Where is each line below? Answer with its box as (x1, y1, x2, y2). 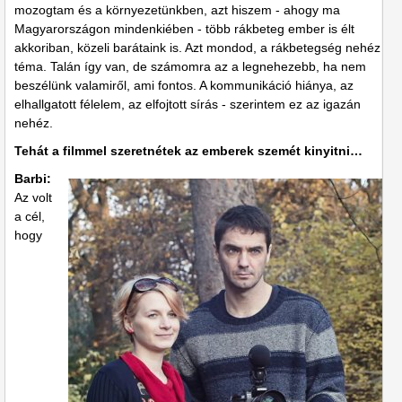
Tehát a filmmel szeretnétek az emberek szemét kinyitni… (14, 144, 363, 159)
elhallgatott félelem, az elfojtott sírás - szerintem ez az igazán (14, 97, 361, 112)
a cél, (14, 209, 45, 224)
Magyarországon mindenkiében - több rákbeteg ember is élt (14, 22, 354, 37)
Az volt (14, 190, 52, 205)
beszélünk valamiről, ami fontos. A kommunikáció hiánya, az (14, 78, 354, 93)
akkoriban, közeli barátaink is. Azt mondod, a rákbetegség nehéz (14, 40, 380, 56)
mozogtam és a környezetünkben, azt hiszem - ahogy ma (14, 3, 340, 18)
